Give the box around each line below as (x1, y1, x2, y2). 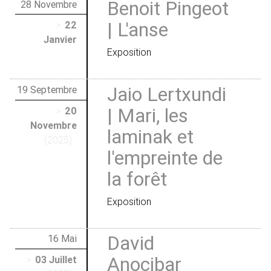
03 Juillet (34, 253, 77, 266)
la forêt (106, 166, 167, 191)
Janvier (43, 33, 77, 46)
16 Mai (47, 232, 77, 245)
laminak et (106, 124, 194, 148)
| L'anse (106, 18, 168, 42)
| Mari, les (106, 103, 188, 127)
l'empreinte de (106, 145, 223, 169)
